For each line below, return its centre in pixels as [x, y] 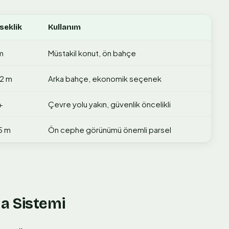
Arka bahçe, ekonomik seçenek [105, 79]
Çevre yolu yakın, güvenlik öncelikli [109, 104]
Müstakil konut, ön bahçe [92, 53]
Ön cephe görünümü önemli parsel [110, 130]
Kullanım [64, 27]
